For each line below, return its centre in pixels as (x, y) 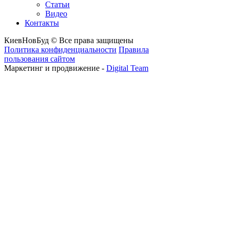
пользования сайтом (40, 59)
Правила (134, 49)
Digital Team (127, 68)
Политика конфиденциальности (60, 49)
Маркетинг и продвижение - (55, 68)
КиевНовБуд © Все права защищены (69, 40)
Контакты (42, 23)
